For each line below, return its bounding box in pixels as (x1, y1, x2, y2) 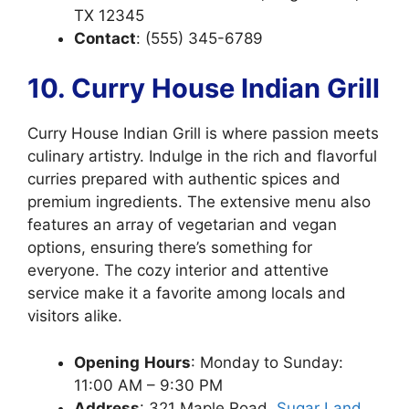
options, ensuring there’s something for (27, 238, 312, 257)
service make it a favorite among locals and (27, 284, 346, 302)
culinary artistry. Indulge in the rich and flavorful (27, 147, 377, 165)
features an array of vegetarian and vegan (27, 215, 337, 234)
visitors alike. (27, 307, 122, 325)
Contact (74, 28, 136, 47)
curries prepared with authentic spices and (27, 170, 341, 188)
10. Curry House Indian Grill (27, 72, 380, 104)
